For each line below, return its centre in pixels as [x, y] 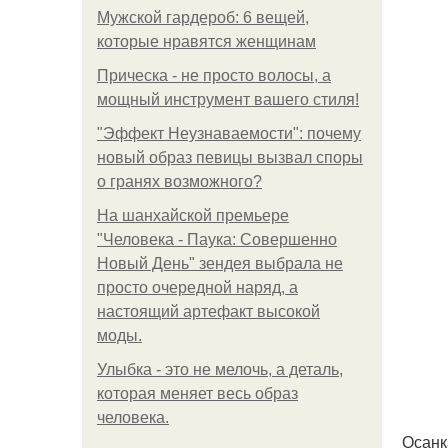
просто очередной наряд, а [197, 287]
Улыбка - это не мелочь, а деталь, [220, 369]
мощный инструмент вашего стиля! [228, 99]
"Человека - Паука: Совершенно [217, 239]
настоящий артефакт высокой [208, 311]
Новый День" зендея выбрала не [220, 263]
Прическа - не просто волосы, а [214, 75]
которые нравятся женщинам [206, 41]
